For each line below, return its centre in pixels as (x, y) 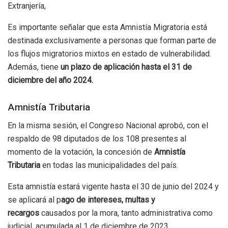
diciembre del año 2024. (50, 80)
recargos (23, 213)
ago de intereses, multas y (108, 200)
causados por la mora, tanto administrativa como (126, 213)
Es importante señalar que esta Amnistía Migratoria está (107, 27)
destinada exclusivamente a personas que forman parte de (112, 40)
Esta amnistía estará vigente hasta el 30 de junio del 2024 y (113, 187)
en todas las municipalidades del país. (109, 165)
